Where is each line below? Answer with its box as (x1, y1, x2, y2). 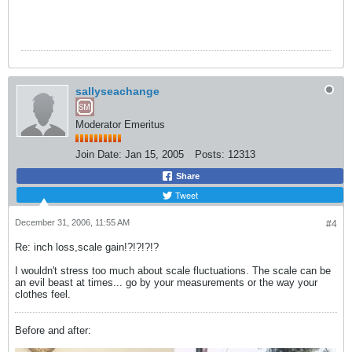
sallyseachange (75, 85, 159, 97)
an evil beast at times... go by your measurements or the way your (15, 277, 317, 288)
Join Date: (75, 148, 122, 160)
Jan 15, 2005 (125, 148, 184, 160)
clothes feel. (15, 288, 71, 300)
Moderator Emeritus (75, 119, 165, 130)
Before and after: (15, 324, 91, 336)
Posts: (195, 148, 225, 160)
